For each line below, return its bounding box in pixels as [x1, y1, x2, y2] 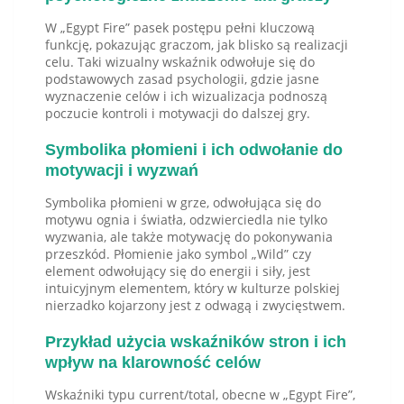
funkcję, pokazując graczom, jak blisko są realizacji [45, 36, 348, 54]
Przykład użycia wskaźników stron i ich [45, 333, 346, 352]
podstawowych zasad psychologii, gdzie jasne [45, 70, 319, 88]
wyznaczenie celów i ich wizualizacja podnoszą [45, 87, 327, 106]
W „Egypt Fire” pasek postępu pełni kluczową [45, 19, 315, 37]
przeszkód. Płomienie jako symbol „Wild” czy [45, 245, 311, 263]
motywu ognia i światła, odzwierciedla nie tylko [45, 211, 327, 229]
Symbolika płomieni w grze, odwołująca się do [45, 194, 321, 212]
